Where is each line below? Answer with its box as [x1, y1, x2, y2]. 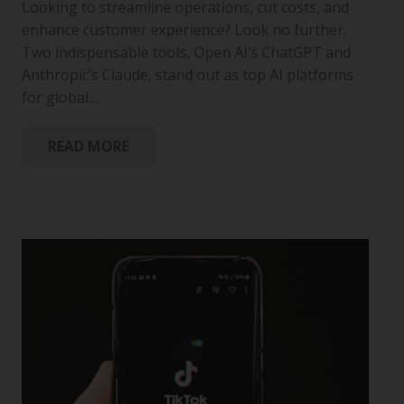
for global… [22, 87, 98, 107]
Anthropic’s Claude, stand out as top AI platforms [22, 64, 353, 85]
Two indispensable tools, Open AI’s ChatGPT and [22, 41, 351, 62]
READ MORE [47, 136, 129, 157]
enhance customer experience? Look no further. [22, 19, 346, 40]
